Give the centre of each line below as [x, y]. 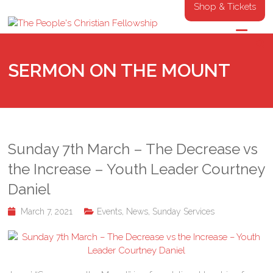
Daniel [30, 189]
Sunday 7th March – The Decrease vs [133, 149]
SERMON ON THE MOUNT [119, 70]
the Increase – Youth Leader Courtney [136, 169]
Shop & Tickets [225, 7]
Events [110, 211]
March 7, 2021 [47, 211]
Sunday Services [184, 211]
